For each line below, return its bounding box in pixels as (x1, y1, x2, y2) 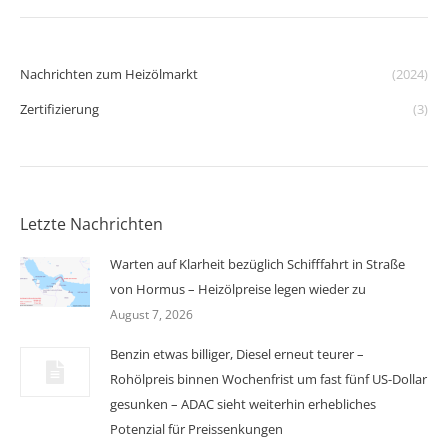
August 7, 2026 (110, 305, 193, 323)
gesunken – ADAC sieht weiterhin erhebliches (110, 394, 376, 413)
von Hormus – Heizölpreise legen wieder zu (110, 279, 366, 298)
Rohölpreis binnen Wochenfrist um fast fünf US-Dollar (110, 369, 427, 388)
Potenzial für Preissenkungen (110, 419, 283, 438)
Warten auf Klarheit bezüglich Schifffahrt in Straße (110, 254, 405, 273)
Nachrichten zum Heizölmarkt (20, 64, 198, 83)
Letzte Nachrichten (20, 212, 163, 235)
